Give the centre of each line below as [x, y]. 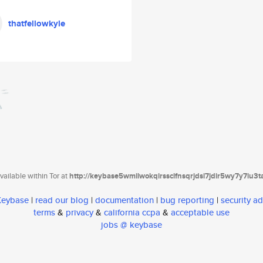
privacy [80, 213]
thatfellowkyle [37, 23]
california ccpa [132, 213]
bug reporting [187, 200]
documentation [124, 200]
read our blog [62, 200]
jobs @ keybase [131, 225]
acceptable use [200, 213]
